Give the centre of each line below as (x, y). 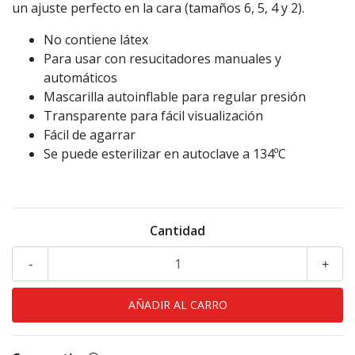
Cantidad (177, 231)
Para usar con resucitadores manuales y (162, 59)
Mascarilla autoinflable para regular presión (175, 97)
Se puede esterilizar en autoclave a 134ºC (165, 154)
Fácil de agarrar (90, 135)
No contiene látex (96, 40)
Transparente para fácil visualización (153, 116)
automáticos (80, 78)
